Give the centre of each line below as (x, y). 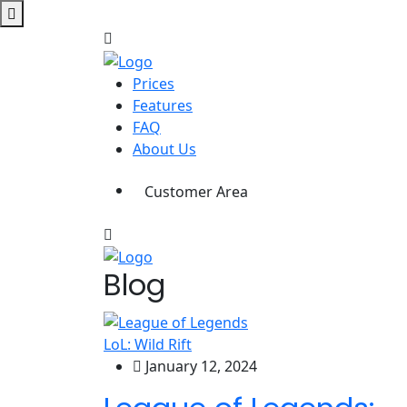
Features (163, 105)
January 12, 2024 (199, 367)
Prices (154, 83)
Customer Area (196, 191)
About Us (164, 149)
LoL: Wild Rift (148, 345)
